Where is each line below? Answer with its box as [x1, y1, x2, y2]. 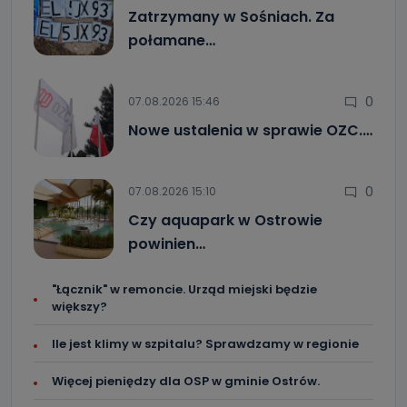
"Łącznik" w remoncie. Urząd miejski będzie [52, 281, 317, 299]
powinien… [128, 233, 205, 255]
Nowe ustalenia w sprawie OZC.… [128, 120, 372, 142]
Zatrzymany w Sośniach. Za [128, 6, 334, 28]
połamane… [128, 30, 215, 52]
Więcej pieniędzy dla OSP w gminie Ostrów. [52, 372, 320, 391]
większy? [52, 298, 107, 316]
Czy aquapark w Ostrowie [128, 210, 323, 232]
